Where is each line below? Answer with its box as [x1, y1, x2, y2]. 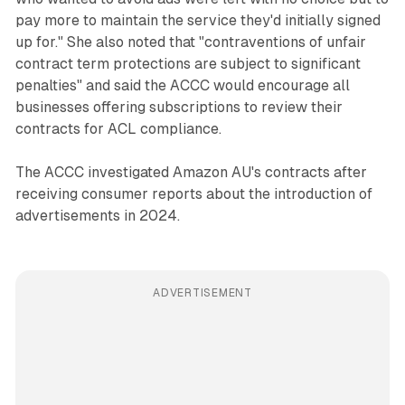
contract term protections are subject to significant [14, 55, 361, 73]
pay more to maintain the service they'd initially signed [14, 12, 381, 30]
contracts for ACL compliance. [14, 120, 221, 138]
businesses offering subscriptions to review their [14, 99, 343, 117]
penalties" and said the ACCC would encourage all [14, 77, 350, 95]
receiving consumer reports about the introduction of [14, 185, 372, 203]
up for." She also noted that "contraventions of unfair [14, 33, 366, 52]
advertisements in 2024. [14, 207, 180, 225]
